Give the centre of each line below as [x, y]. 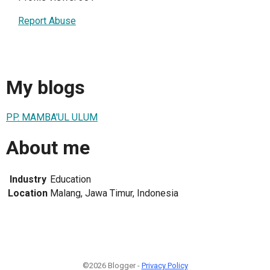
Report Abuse [47, 21]
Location [28, 193]
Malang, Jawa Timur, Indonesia [114, 193]
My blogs [46, 87]
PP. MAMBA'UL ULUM [52, 118]
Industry [28, 180]
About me [48, 147]
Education [71, 180]
